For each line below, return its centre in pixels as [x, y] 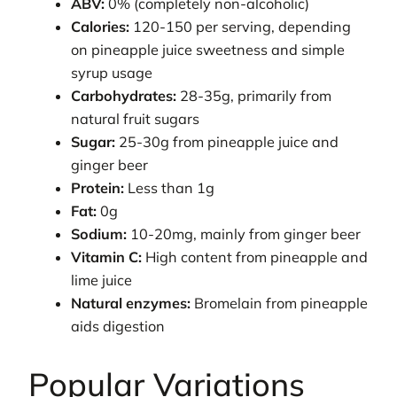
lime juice [102, 280]
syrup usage [112, 72]
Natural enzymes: [131, 303]
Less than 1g [170, 187]
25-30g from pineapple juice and [227, 141]
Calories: [101, 26]
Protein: [98, 187]
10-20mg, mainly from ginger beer [244, 234]
